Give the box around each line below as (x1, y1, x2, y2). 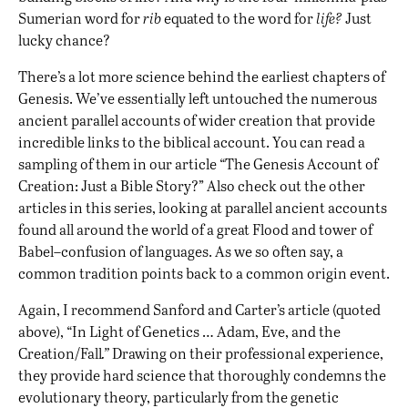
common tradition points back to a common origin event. (18, 263, 390, 283)
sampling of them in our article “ (18, 154, 225, 174)
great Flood (217, 219, 289, 240)
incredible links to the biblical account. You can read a (18, 132, 365, 152)
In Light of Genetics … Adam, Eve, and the (72, 321, 341, 342)
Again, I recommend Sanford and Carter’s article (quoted (18, 300, 381, 320)
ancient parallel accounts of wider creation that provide (18, 110, 375, 130)
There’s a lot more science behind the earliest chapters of (18, 66, 385, 87)
